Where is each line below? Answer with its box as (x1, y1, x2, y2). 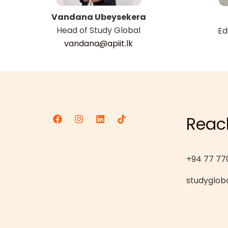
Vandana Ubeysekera (51, 11, 146, 23)
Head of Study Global (56, 24, 140, 36)
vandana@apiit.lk (64, 37, 133, 49)
